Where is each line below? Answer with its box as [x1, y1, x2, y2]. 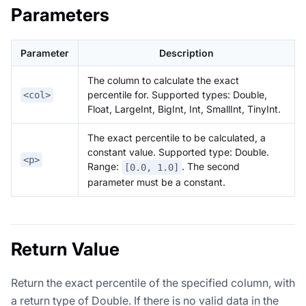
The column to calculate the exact [87, 74, 239, 87]
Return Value [11, 238, 120, 260]
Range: [87, 161, 122, 173]
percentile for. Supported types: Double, [87, 89, 267, 101]
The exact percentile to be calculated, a [87, 132, 266, 144]
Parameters [11, 4, 109, 26]
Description [159, 47, 214, 59]
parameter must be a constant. [87, 176, 225, 188]
